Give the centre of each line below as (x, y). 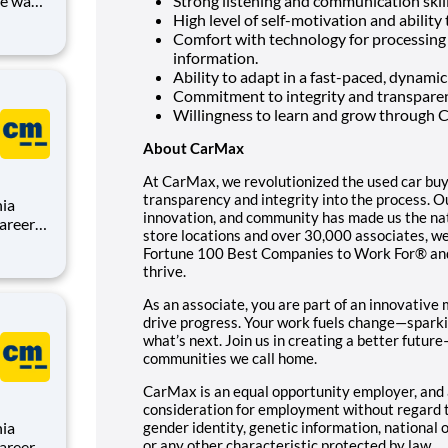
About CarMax (193, 147)
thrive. (164, 270)
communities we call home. (230, 357)
